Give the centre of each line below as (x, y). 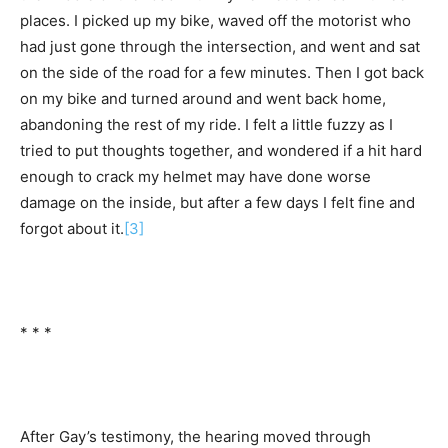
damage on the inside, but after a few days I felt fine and (217, 202)
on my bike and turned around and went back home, (203, 98)
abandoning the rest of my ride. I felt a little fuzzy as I (206, 124)
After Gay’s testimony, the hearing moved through (195, 436)
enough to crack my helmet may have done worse (195, 176)
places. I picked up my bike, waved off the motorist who (215, 20)
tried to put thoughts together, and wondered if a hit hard (221, 150)
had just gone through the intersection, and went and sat (220, 46)
